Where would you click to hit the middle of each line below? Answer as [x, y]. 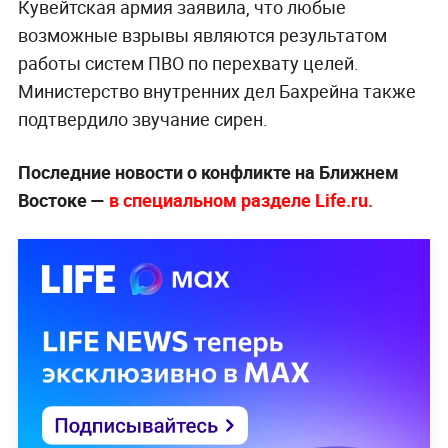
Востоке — [61, 200]
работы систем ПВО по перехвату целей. [188, 63]
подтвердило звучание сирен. [142, 119]
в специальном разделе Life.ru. [238, 200]
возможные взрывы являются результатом [202, 35]
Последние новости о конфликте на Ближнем [208, 172]
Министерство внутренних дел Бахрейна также [216, 91]
